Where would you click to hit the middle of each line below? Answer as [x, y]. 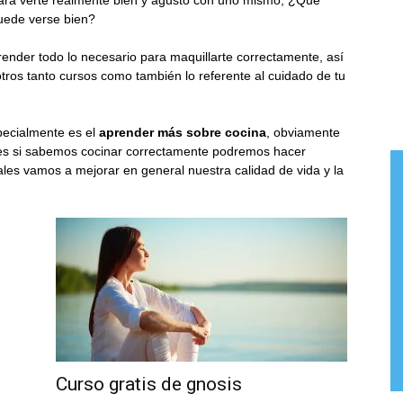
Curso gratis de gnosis [149, 384]
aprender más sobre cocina [183, 132]
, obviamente [303, 132]
